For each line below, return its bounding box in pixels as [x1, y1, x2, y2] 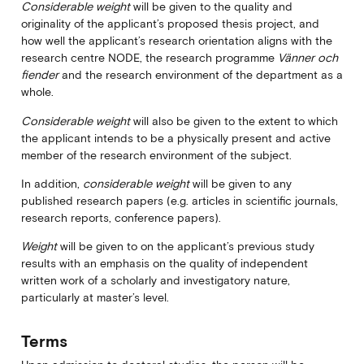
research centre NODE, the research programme [20, 51, 278, 65]
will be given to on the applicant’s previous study [59, 240, 314, 253]
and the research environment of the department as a [61, 68, 343, 82]
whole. [20, 85, 54, 99]
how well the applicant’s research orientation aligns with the [20, 34, 332, 48]
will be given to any [188, 176, 292, 190]
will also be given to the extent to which [132, 114, 338, 128]
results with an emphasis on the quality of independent [20, 257, 308, 271]
